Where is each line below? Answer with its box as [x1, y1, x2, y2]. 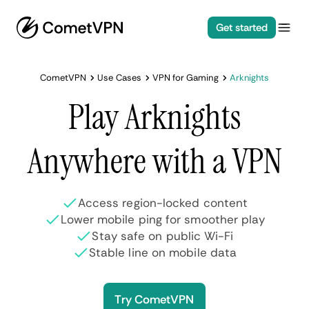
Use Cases [97, 72, 141, 83]
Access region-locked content [77, 195, 248, 210]
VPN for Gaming [152, 72, 219, 83]
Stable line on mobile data [88, 245, 237, 260]
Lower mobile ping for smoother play [60, 212, 266, 227]
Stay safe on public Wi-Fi [92, 228, 234, 243]
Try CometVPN [114, 292, 195, 307]
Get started [215, 21, 268, 34]
